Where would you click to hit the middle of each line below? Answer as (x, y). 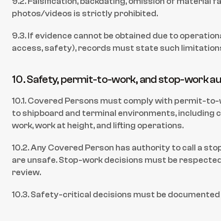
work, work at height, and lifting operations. (98, 126)
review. (26, 172)
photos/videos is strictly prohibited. (85, 14)
